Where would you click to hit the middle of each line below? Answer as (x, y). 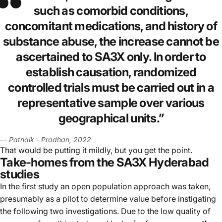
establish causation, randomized (111, 72)
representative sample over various (111, 103)
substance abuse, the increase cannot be (111, 41)
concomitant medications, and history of (111, 26)
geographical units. (109, 118)
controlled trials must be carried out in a (111, 87)
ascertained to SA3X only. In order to (111, 56)
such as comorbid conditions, (111, 10)
